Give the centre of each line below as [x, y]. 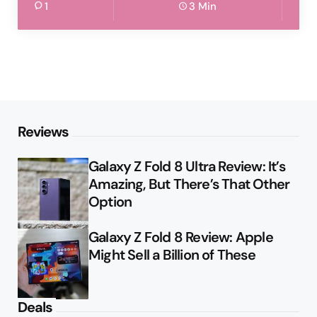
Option [110, 201]
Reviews [43, 131]
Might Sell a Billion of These [172, 254]
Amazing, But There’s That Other [189, 184]
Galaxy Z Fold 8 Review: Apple [181, 237]
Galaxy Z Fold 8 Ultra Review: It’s [187, 166]
